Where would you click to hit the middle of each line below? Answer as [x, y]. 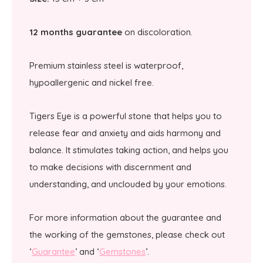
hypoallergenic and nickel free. [93, 82]
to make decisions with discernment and [110, 167]
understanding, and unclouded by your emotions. [128, 184]
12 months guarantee [76, 32]
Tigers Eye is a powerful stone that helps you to [126, 116]
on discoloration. [159, 32]
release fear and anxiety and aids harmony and [125, 133]
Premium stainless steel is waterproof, [106, 65]
